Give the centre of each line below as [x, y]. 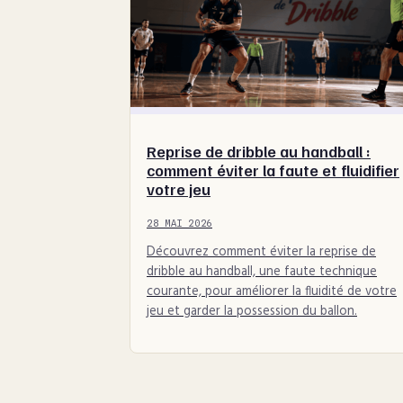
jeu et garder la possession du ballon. [252, 311]
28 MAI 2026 [179, 223]
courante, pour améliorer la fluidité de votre [272, 291]
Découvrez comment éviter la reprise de [261, 252]
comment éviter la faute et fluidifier [273, 170]
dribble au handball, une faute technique [262, 272]
